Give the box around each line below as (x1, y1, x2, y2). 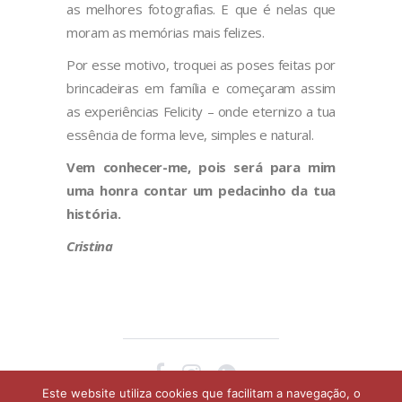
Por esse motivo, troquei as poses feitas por (66, 56, 336, 74)
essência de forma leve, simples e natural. (66, 126, 318, 144)
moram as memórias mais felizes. (66, 23, 265, 42)
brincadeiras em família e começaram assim (66, 79, 336, 98)
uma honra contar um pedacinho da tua (66, 181, 336, 200)
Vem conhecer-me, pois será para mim (66, 158, 336, 177)
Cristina (66, 237, 113, 256)
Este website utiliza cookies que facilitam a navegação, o (41, 386, 361, 400)
